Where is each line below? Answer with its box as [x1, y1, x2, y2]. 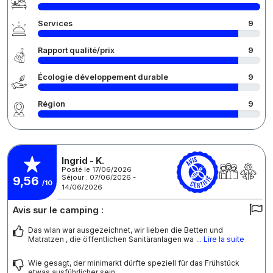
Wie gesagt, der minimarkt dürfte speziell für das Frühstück [28, 258, 239, 268]
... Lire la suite [196, 235, 244, 244]
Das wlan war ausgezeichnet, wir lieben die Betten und [28, 225, 223, 235]
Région [38, 99, 65, 109]
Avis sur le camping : [13, 205, 104, 216]
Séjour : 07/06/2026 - [62, 172, 136, 182]
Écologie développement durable [38, 73, 168, 82]
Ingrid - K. [62, 155, 104, 166]
